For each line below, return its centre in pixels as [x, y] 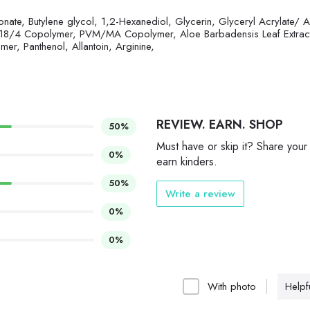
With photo [232, 287]
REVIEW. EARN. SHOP [220, 125]
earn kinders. [187, 162]
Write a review [200, 194]
